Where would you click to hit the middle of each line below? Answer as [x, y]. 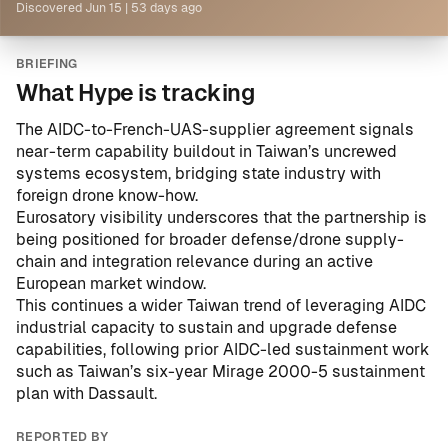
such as [47, 371]
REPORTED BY [62, 437]
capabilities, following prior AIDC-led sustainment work [222, 349]
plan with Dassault [85, 393]
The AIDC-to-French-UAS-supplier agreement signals [215, 129]
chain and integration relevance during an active [194, 261]
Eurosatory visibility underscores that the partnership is [221, 217]
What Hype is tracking [135, 93]
